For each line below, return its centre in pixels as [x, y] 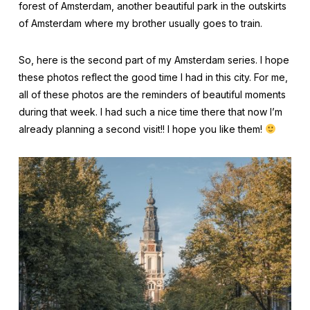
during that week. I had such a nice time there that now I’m [150, 112]
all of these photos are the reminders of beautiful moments [152, 94]
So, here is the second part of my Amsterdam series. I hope [154, 60]
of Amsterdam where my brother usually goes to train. [140, 23]
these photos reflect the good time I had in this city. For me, [153, 77]
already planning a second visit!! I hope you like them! [142, 129]
